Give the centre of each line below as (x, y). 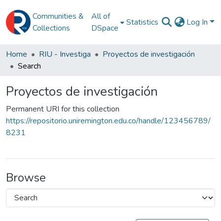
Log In (198, 22)
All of (101, 16)
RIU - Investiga (65, 54)
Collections (51, 28)
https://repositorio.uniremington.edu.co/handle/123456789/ (108, 121)
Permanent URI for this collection (63, 109)
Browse (26, 178)
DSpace (105, 28)
